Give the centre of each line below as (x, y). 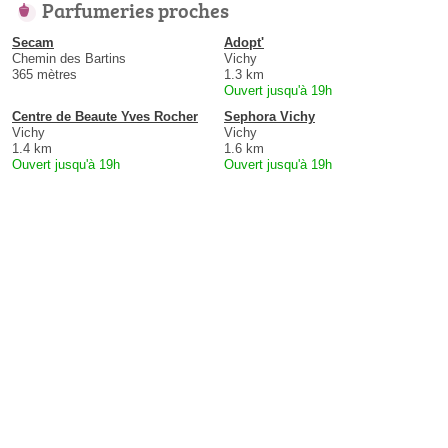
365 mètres (44, 75)
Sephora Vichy (269, 117)
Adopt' (244, 43)
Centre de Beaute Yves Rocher (105, 117)
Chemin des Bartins (69, 59)
